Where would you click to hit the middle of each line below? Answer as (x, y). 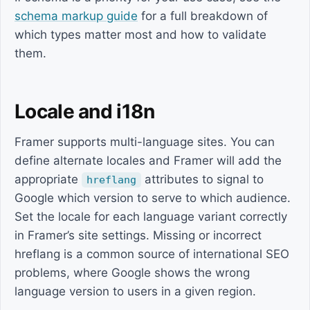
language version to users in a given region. (135, 291)
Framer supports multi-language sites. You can (145, 142)
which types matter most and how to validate (140, 35)
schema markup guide (76, 16)
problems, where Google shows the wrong (132, 273)
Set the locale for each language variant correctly (151, 217)
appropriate (48, 179)
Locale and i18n (85, 111)
